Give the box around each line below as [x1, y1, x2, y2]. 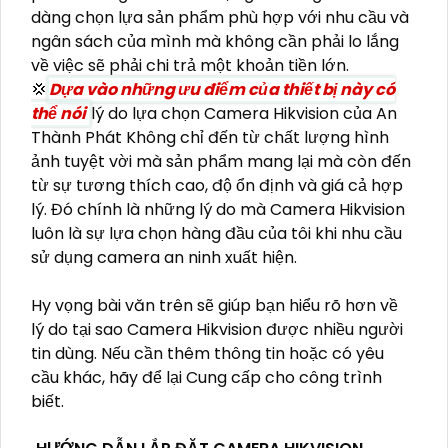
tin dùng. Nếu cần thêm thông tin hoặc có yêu [31, 342, 384, 366]
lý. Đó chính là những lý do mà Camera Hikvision [31, 198, 405, 222]
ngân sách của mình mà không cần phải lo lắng [31, 30, 399, 54]
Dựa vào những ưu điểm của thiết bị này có [49, 78, 395, 102]
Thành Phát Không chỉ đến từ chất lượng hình [31, 126, 389, 150]
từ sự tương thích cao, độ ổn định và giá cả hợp [31, 174, 403, 198]
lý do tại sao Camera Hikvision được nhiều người [31, 318, 403, 342]
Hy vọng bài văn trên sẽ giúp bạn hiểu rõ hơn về [31, 294, 398, 318]
